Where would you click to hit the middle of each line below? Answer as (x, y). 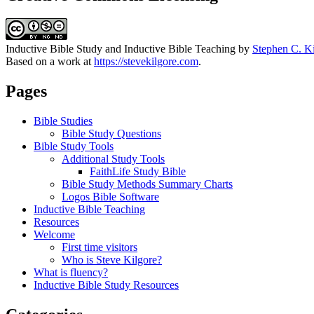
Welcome (54, 235)
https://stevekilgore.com (146, 62)
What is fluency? (71, 273)
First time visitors (100, 247)
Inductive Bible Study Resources (106, 285)
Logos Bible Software (110, 197)
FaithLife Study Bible (138, 172)
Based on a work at (50, 62)
